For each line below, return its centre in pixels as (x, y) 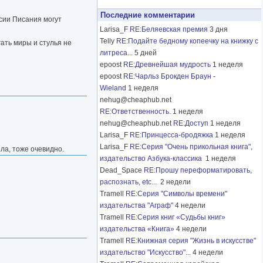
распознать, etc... (129, 182)
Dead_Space (122, 171)
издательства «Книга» (137, 229)
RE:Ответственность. (135, 112)
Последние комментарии (148, 15)
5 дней (146, 53)
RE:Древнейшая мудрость (167, 65)
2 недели (176, 182)
